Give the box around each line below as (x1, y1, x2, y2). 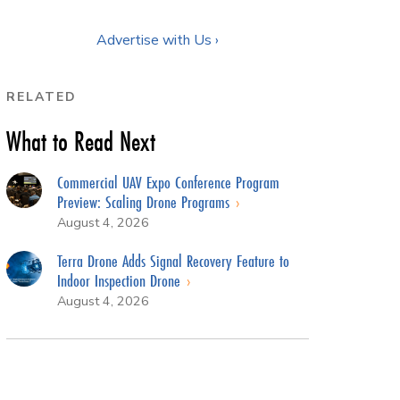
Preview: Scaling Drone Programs (56, 189, 234, 213)
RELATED (6, 87, 77, 105)
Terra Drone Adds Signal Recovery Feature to (56, 248, 289, 272)
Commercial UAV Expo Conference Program (56, 170, 279, 194)
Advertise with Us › (96, 29, 219, 50)
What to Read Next (6, 122, 155, 160)
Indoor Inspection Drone (56, 268, 185, 292)
